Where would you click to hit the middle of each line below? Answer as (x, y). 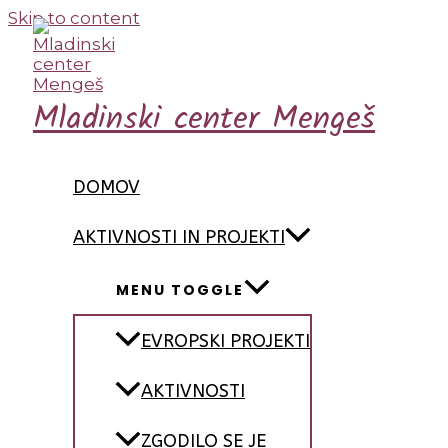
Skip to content (74, 18)
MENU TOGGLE (179, 290)
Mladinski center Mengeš (204, 119)
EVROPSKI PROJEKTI (225, 341)
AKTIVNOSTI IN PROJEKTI (179, 237)
